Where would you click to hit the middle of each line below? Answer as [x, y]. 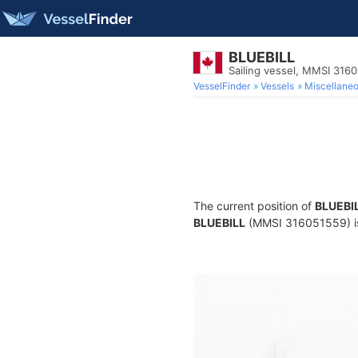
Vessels [277, 86]
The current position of [254, 206]
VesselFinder [222, 86]
